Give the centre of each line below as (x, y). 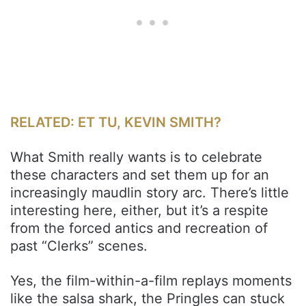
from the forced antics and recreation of (139, 228)
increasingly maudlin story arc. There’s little (150, 192)
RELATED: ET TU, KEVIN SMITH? (116, 122)
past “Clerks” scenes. (79, 246)
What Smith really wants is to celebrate (136, 157)
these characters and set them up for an (140, 175)
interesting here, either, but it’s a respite (139, 210)
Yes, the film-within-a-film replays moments (151, 280)
